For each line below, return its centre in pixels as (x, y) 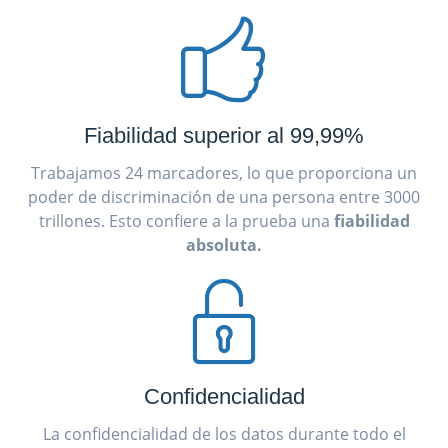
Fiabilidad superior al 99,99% (224, 135)
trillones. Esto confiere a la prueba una (186, 220)
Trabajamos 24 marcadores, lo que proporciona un (224, 172)
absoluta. (224, 244)
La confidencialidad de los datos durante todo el (224, 433)
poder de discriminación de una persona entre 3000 (224, 196)
